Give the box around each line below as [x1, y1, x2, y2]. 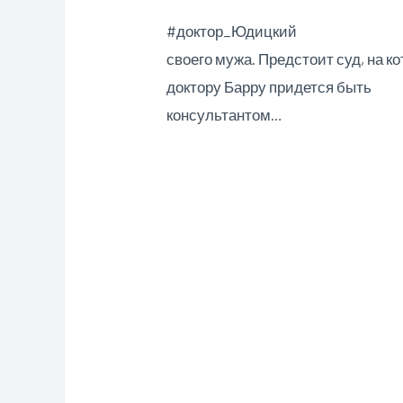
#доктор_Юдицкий [166, 22, 298, 40]
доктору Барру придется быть [166, 77, 372, 96]
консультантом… [166, 105, 283, 124]
